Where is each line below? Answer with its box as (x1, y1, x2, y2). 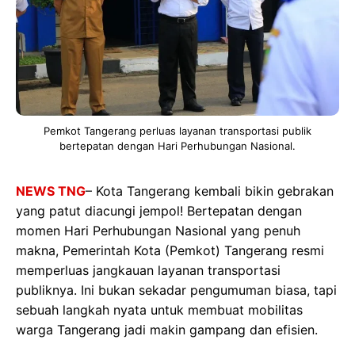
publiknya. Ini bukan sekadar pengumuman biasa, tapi (16, 282, 337, 298)
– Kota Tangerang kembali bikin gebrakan (86, 183, 334, 199)
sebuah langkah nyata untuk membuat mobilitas (16, 302, 303, 318)
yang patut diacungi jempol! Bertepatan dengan (16, 203, 302, 219)
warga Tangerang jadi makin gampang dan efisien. (16, 322, 318, 338)
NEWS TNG (16, 183, 86, 199)
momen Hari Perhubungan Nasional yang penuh (16, 223, 300, 239)
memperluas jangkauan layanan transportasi (16, 262, 281, 278)
